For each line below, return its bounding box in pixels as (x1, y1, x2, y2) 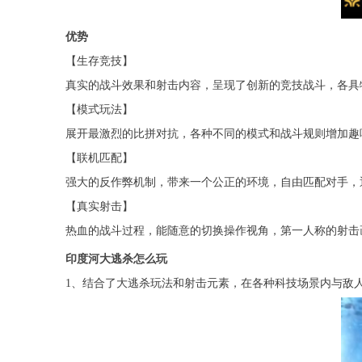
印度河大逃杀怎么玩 (65, 252, 167, 265)
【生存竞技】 (65, 54, 133, 67)
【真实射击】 (65, 200, 133, 213)
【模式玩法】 (65, 103, 133, 116)
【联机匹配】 (65, 151, 133, 164)
